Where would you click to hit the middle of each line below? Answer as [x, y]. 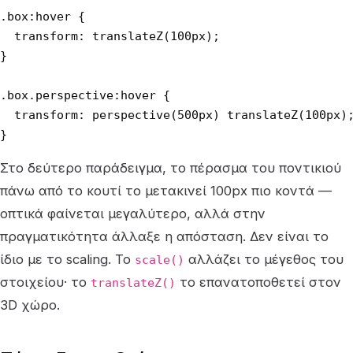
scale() [160, 260]
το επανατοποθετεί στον [258, 282]
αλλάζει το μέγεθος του [264, 259]
